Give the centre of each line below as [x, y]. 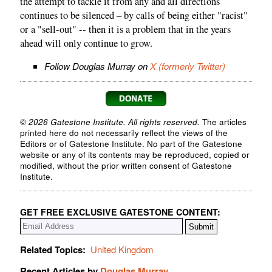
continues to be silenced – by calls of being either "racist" [134, 15]
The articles [223, 122]
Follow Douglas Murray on [97, 66]
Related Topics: [53, 249]
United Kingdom [122, 249]
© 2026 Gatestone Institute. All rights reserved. [110, 122]
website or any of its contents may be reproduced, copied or [135, 155]
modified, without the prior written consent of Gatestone [126, 166]
